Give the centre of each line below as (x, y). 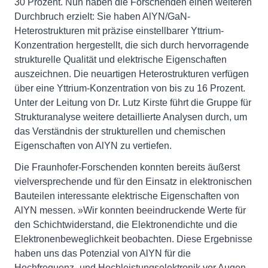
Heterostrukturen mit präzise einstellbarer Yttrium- (119, 31)
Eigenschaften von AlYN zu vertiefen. (93, 145)
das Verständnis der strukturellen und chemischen (120, 131)
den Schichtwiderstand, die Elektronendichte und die (126, 224)
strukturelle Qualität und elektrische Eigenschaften (121, 59)
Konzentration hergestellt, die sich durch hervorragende (132, 45)
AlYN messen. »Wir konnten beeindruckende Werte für (130, 210)
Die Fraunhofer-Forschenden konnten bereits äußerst (127, 167)
